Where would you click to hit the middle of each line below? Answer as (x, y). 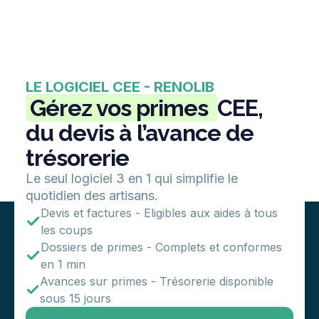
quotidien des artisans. (92, 195)
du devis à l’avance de (140, 132)
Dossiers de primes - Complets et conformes (161, 247)
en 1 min (63, 264)
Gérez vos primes (121, 108)
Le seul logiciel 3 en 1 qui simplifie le (132, 178)
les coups (66, 230)
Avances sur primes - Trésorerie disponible (157, 281)
